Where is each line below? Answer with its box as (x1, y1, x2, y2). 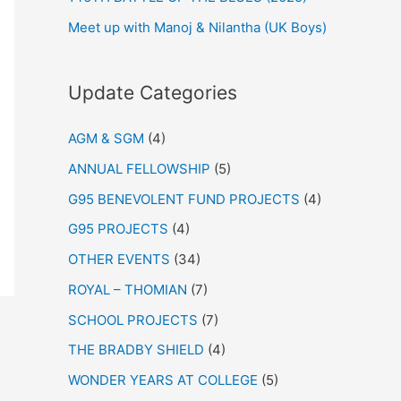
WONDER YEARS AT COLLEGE (68, 371, 258, 389)
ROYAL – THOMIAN (68, 280, 187, 298)
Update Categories (68, 81, 237, 105)
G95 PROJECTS (68, 220, 168, 238)
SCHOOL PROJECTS (68, 311, 198, 328)
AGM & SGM (68, 130, 144, 148)
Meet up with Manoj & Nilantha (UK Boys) (68, 19, 327, 37)
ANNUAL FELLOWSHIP (68, 159, 210, 177)
